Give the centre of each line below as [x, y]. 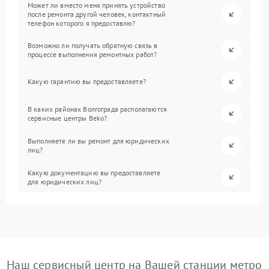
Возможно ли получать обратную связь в [93, 45]
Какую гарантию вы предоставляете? [87, 82]
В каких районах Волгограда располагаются [97, 109]
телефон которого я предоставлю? [82, 23]
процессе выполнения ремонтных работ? [92, 54]
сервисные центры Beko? [68, 118]
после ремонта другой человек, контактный [97, 14]
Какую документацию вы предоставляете [94, 172]
